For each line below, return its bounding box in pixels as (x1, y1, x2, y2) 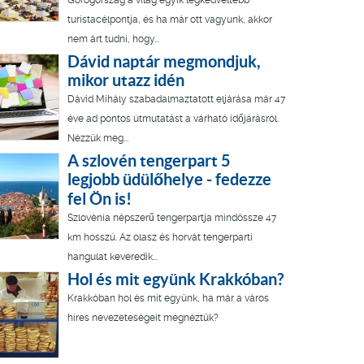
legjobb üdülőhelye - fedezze (67, 170, 271, 189)
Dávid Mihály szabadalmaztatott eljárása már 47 (67, 93, 285, 106)
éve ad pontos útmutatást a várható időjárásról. (67, 113, 279, 125)
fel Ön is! (67, 189, 132, 209)
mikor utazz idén (67, 71, 184, 90)
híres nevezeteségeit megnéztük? (67, 312, 219, 324)
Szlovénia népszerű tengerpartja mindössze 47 (67, 212, 276, 224)
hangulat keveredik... (67, 251, 158, 263)
